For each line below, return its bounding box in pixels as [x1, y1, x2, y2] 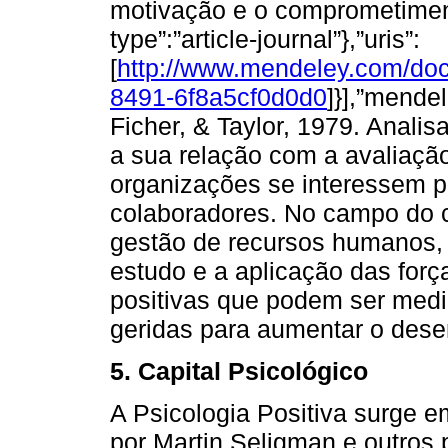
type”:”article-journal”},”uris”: [110, 24, 420, 53]
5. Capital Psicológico [110, 356, 368, 385]
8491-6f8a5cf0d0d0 [110, 82, 327, 111]
